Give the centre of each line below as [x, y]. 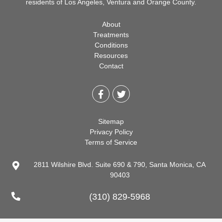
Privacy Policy [111, 132]
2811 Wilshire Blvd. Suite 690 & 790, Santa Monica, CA [120, 165]
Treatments [111, 35]
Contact [111, 66]
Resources [111, 56]
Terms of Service [111, 142]
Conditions [111, 45]
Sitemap [111, 122]
